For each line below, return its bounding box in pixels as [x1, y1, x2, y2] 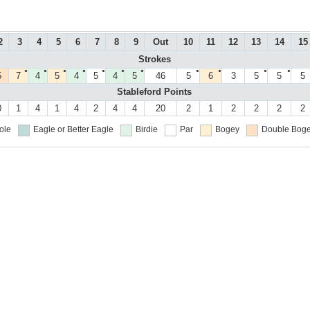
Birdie [135, 125, 158, 135]
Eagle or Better [33, 125, 89, 135]
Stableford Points [117, 86, 192, 98]
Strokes [138, 54, 171, 65]
